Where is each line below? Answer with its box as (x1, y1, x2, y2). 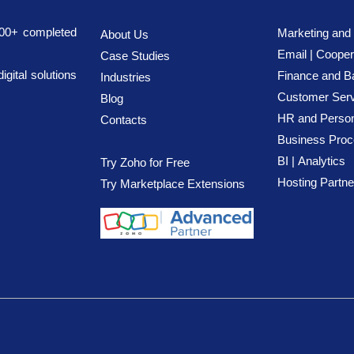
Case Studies (100, 49, 170, 62)
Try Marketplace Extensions (100, 177, 245, 190)
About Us (100, 28, 149, 41)
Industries (100, 70, 151, 84)
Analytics (298, 154, 345, 168)
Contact (100, 113, 141, 126)
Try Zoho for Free (100, 156, 190, 169)
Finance (277, 69, 318, 82)
